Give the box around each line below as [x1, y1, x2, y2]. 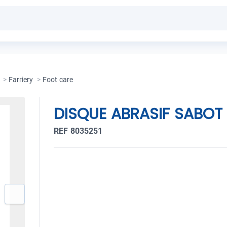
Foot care [43, 75, 73, 84]
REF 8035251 [54, 126, 103, 136]
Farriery [9, 75, 33, 84]
